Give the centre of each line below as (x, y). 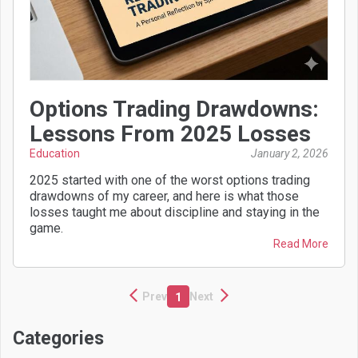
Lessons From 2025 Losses (170, 134)
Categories (58, 338)
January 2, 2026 (290, 153)
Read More (301, 244)
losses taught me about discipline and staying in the (175, 212)
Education (55, 153)
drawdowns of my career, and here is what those (164, 196)
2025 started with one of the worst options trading (170, 180)
